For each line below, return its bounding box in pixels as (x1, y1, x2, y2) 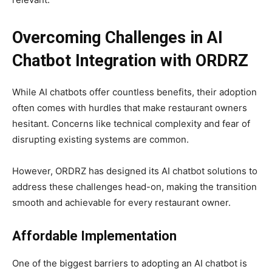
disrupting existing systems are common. (12, 133, 191, 145)
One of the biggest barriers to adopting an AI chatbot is (12, 257, 247, 269)
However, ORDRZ (12, 165, 86, 177)
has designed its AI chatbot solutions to (89, 165, 257, 177)
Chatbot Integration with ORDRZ (12, 50, 248, 70)
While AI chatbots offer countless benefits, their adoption (12, 86, 257, 98)
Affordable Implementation (12, 228, 177, 243)
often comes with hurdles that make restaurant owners (12, 101, 247, 114)
